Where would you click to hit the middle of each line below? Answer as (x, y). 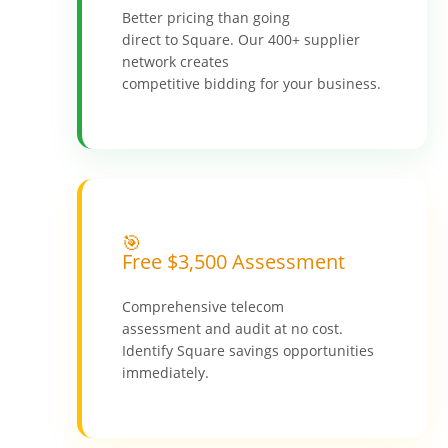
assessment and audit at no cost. (232, 328)
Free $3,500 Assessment (233, 261)
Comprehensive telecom (202, 306)
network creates (175, 61)
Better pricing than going (205, 17)
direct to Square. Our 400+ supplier (240, 39)
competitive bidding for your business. (251, 83)
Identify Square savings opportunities (247, 350)
